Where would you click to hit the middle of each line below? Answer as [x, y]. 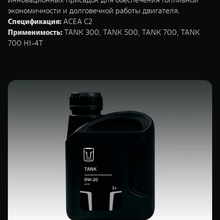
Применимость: [35, 32]
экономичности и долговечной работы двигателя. [94, 11]
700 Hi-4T [26, 43]
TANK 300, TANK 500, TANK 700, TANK [131, 32]
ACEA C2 [77, 21]
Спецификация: [35, 21]
